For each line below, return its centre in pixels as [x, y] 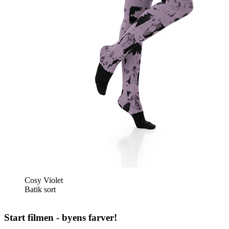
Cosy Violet [45, 180]
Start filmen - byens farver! [61, 218]
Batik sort [40, 190]
